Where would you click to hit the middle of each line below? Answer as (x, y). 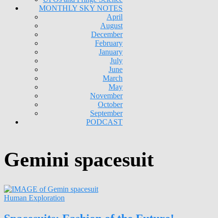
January (111, 52)
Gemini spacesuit (79, 160)
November (106, 96)
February (109, 43)
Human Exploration (34, 198)
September (106, 113)
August (111, 26)
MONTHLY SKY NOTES (81, 8)
